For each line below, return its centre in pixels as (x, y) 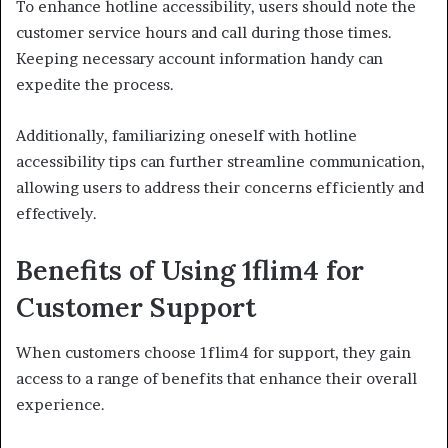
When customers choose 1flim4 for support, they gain (213, 352)
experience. (60, 404)
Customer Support (136, 307)
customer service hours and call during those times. (204, 33)
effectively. (56, 214)
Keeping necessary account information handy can (199, 59)
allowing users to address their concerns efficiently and (220, 188)
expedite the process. (95, 85)
